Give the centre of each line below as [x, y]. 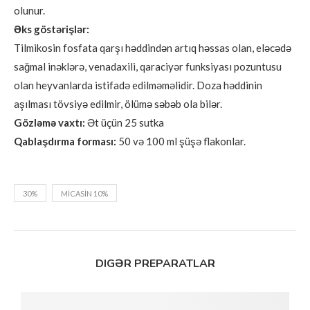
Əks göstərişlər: [52, 29]
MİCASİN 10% [84, 193]
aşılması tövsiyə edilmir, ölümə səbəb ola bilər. [118, 104]
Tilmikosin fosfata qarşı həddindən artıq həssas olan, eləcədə [153, 48]
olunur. [29, 10]
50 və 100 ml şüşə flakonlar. [181, 141]
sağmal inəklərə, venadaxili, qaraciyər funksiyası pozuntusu [148, 66]
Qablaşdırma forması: [65, 141]
